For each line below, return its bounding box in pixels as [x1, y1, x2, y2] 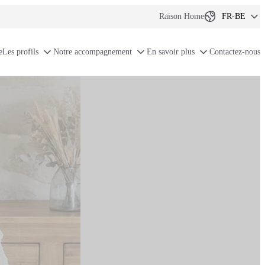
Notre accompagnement [53, 47, 132, 56]
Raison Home [159, 12, 204, 21]
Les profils [2, 47, 38, 56]
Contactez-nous [209, 47, 260, 56]
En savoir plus [147, 47, 195, 56]
